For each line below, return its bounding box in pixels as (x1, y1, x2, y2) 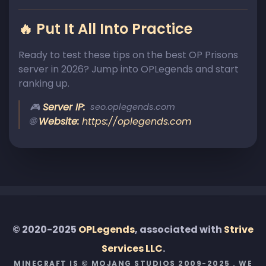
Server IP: (43, 100, 85, 114)
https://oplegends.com (82, 114, 192, 128)
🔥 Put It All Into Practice (18, 18, 192, 39)
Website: (39, 114, 80, 128)
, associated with (135, 222, 224, 236)
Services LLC (101, 241, 163, 255)
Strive (224, 222, 254, 236)
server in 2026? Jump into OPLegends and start (18, 62, 239, 76)
